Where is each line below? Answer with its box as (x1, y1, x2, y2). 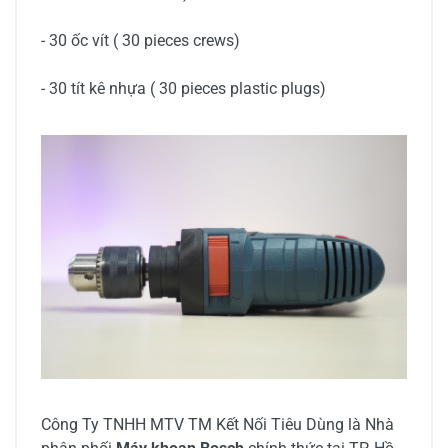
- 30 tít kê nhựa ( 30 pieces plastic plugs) (41, 79, 326, 99)
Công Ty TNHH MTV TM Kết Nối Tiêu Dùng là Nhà (41, 415, 394, 435)
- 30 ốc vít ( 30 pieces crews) (41, 31, 240, 51)
